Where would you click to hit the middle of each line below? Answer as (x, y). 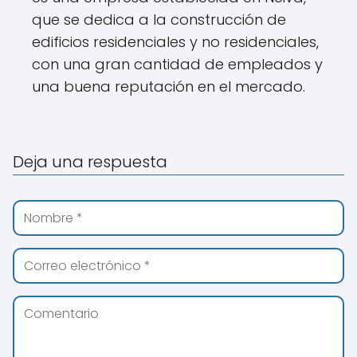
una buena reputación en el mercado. (169, 86)
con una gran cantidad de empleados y (177, 64)
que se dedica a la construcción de (159, 20)
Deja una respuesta (90, 162)
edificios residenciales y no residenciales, (175, 42)
